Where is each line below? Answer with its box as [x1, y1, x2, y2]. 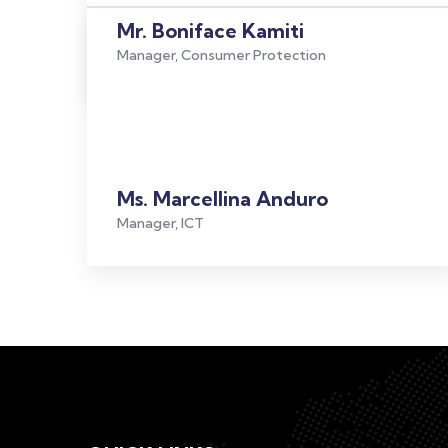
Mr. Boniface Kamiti [117, 18, 304, 43]
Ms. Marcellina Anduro [117, 186, 328, 211]
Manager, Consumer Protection [117, 46, 326, 64]
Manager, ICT [117, 214, 204, 232]
